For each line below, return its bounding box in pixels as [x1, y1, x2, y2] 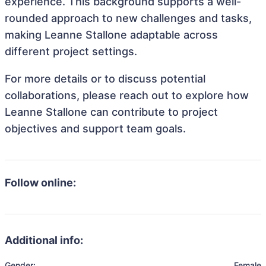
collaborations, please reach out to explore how [5, 89, 249, 102]
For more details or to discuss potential [5, 72, 205, 85]
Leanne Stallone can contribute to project [5, 106, 218, 118]
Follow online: [5, 176, 76, 189]
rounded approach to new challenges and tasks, [5, 12, 252, 24]
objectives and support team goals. [5, 122, 186, 135]
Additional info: [5, 234, 83, 246]
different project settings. [5, 45, 137, 58]
